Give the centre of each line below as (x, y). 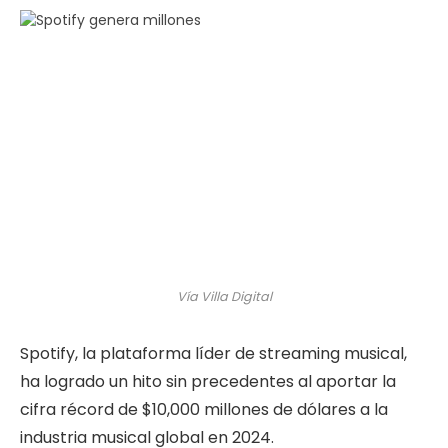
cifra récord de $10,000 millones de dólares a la (204, 409)
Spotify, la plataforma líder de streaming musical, (213, 353)
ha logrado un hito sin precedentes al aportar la (208, 381)
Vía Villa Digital (224, 296)
